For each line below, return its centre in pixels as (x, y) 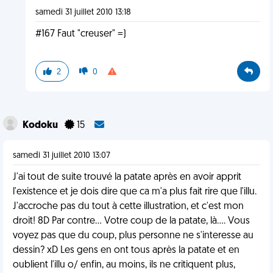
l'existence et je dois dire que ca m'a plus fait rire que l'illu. (135, 192)
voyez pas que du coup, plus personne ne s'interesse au (133, 236)
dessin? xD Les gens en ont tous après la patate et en (126, 250)
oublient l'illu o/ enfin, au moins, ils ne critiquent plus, (124, 265)
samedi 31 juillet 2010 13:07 (62, 156)
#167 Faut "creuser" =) (80, 34)
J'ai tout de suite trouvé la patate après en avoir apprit (127, 177)
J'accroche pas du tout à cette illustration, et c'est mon (128, 207)
